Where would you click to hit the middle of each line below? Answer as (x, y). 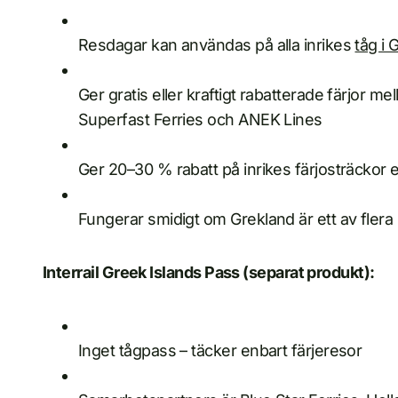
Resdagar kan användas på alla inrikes (217, 45)
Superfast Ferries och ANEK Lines (200, 120)
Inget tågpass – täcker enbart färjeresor (220, 351)
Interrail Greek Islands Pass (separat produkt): (209, 273)
